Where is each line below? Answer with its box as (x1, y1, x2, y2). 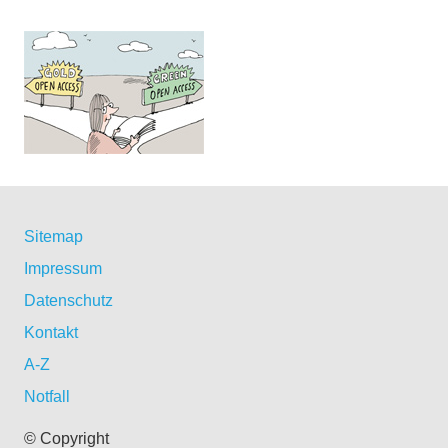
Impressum (24, 260, 102, 278)
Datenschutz (24, 292, 113, 310)
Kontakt (24, 324, 78, 342)
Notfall (24, 388, 70, 406)
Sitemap (24, 228, 83, 246)
